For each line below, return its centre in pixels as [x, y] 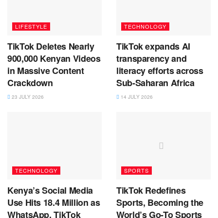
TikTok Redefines [151, 190]
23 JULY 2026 [27, 97]
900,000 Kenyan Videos [54, 59]
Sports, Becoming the [160, 202]
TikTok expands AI [153, 46]
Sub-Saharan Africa [155, 83]
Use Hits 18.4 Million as [54, 202]
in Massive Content [46, 71]
